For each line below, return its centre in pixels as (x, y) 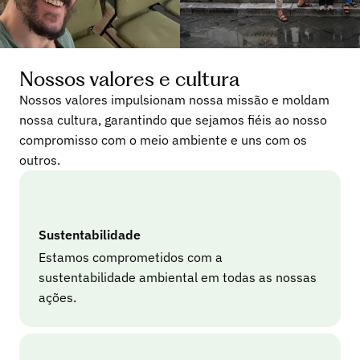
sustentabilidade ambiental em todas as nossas (178, 277)
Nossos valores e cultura (129, 79)
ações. (57, 297)
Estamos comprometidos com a (131, 257)
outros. (40, 160)
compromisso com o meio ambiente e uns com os (163, 140)
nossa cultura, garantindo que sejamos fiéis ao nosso (173, 120)
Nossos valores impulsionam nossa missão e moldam (174, 100)
